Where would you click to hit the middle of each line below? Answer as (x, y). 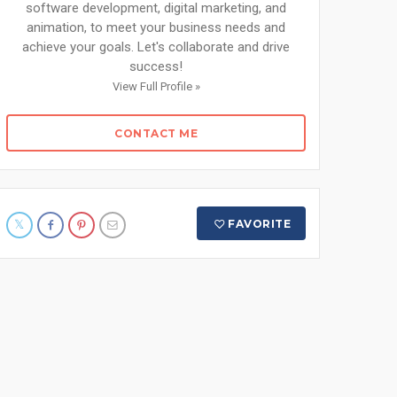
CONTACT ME (156, 133)
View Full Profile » (156, 86)
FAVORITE (260, 224)
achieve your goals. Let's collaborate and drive (156, 47)
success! (156, 66)
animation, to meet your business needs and (156, 27)
